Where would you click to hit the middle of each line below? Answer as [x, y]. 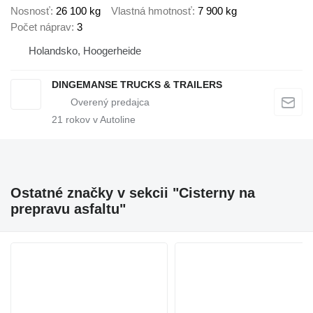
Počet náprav [41, 27]
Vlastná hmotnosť [152, 11]
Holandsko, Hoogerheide [85, 51]
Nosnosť [30, 11]
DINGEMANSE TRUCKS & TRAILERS [137, 85]
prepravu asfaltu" [68, 209]
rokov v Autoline [99, 120]
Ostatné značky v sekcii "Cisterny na [133, 193]
